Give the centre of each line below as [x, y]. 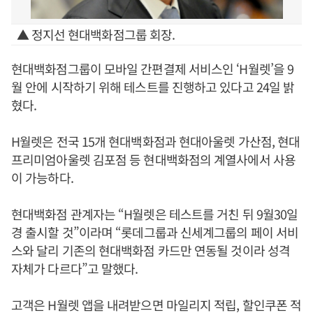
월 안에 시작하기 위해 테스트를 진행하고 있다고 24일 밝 [153, 87]
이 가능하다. [42, 177]
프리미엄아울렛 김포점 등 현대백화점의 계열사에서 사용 [153, 159]
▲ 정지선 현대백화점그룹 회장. [96, 34]
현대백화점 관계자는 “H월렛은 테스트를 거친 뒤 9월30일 [155, 214]
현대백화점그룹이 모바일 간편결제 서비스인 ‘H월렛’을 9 [153, 68]
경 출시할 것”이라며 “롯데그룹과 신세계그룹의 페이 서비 [155, 232]
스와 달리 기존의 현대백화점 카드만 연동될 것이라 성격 [151, 250]
